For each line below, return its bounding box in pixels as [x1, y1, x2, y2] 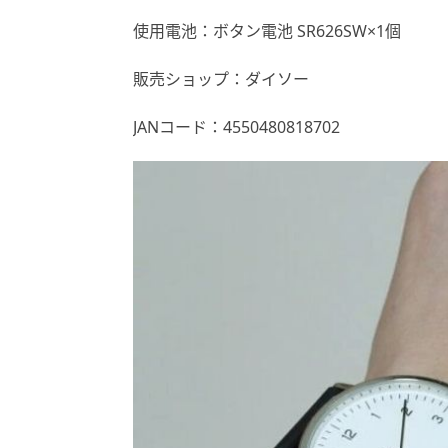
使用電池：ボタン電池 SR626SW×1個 [133, 20, 401, 43]
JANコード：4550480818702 [133, 116, 340, 139]
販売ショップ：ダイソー [133, 68, 309, 91]
